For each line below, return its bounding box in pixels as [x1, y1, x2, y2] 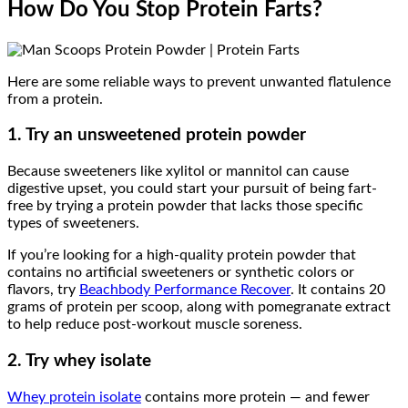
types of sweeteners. [7, 216, 139, 231]
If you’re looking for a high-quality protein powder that [7, 248, 356, 263]
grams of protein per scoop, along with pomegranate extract [7, 300, 391, 315]
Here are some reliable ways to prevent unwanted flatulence [7, 74, 391, 89]
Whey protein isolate [7, 389, 141, 404]
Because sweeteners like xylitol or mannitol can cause [7, 164, 349, 179]
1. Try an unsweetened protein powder [7, 127, 306, 145]
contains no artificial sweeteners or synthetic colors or [7, 265, 354, 280]
